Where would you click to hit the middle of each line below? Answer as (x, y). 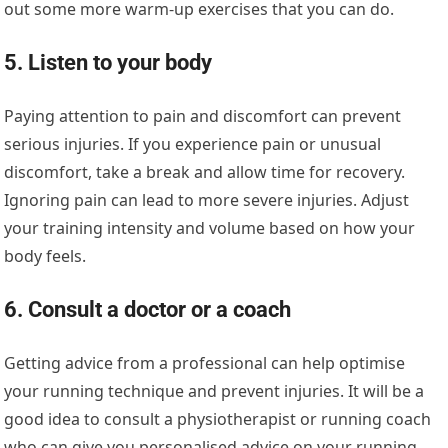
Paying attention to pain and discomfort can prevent (203, 116)
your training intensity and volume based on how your (210, 228)
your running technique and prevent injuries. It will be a (214, 391)
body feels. (45, 256)
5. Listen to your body (108, 63)
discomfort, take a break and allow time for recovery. (205, 172)
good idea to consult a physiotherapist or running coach (218, 419)
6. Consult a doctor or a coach (148, 310)
